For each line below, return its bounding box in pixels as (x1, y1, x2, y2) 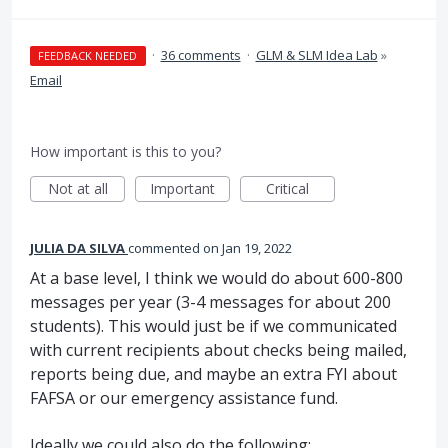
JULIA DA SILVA (30, 239, 125, 258)
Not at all (47, 179, 108, 199)
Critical (266, 179, 309, 199)
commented (128, 239, 203, 258)
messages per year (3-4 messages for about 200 (30, 291, 391, 314)
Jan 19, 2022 (222, 239, 292, 258)
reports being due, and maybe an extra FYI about (30, 363, 397, 386)
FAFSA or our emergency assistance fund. (30, 387, 338, 410)
